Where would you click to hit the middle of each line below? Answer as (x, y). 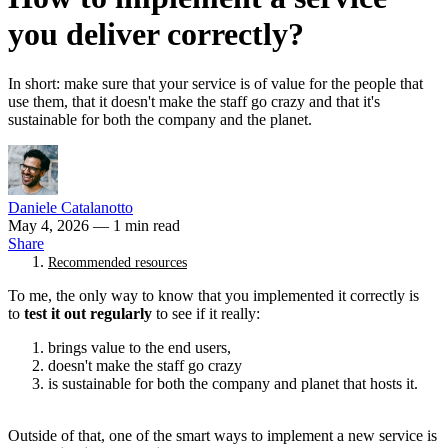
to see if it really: (206, 313)
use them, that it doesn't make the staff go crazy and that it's (194, 101)
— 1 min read (136, 225)
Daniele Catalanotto (70, 207)
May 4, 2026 (50, 225)
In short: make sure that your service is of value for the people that (215, 83)
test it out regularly (88, 313)
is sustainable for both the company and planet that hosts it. (233, 383)
